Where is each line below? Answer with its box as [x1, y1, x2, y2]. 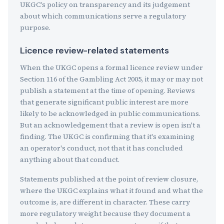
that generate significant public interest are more [20, 97, 188, 107]
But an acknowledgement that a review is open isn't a [20, 120, 200, 130]
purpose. [20, 22, 50, 32]
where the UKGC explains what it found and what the [20, 185, 203, 195]
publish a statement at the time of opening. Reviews [20, 85, 195, 95]
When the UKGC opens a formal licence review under [20, 62, 203, 72]
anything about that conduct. [20, 154, 119, 164]
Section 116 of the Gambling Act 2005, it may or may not [20, 74, 203, 84]
